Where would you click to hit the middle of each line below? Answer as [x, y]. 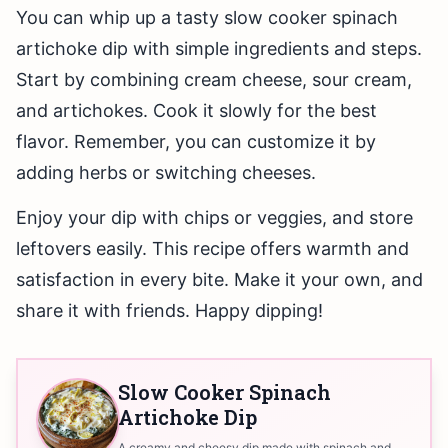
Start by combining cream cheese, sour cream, [214, 80]
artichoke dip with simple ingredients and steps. [219, 49]
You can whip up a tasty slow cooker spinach [207, 18]
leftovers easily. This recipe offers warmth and [212, 249]
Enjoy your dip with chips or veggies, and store [214, 218]
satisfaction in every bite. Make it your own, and [219, 280]
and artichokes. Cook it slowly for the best [196, 111]
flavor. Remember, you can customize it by [196, 142]
